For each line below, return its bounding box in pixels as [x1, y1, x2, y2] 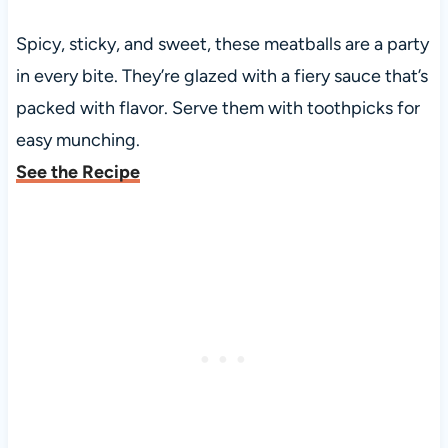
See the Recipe [15, 161, 140, 184]
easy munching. [15, 129, 140, 152]
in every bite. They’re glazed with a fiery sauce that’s [15, 65, 428, 88]
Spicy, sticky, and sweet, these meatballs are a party [15, 33, 429, 56]
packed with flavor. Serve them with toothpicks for [15, 97, 420, 120]
